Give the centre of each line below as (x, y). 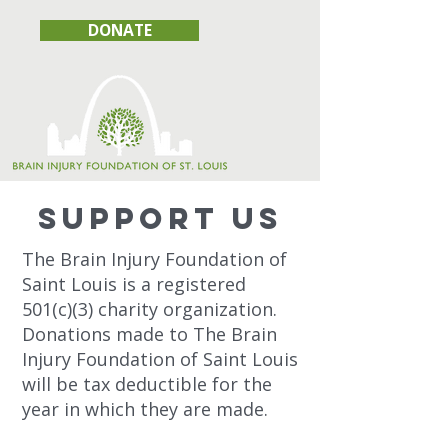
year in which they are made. (145, 408)
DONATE (119, 30)
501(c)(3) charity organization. (149, 308)
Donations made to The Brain (149, 333)
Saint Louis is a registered (134, 283)
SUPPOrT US (160, 218)
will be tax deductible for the (147, 383)
